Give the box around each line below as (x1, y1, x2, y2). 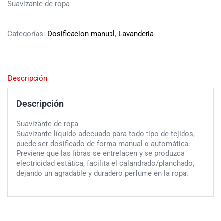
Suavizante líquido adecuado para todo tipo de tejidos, (16, 129, 195, 138)
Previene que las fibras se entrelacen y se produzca (16, 148, 184, 158)
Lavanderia (118, 29, 154, 38)
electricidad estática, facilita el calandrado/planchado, (16, 158, 194, 168)
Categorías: (7, 29, 47, 38)
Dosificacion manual (47, 29, 115, 38)
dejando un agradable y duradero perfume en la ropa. (16, 168, 188, 178)
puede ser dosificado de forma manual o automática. (16, 139, 190, 148)
